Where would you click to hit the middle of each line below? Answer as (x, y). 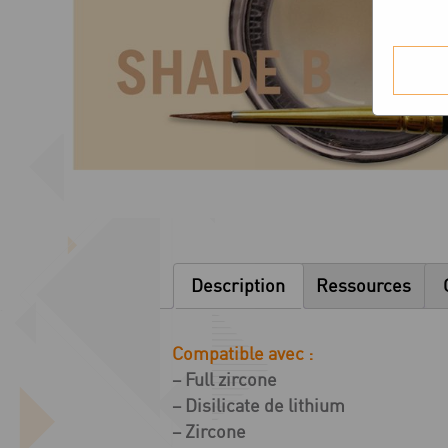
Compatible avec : (242, 353)
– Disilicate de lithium (258, 405)
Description (238, 285)
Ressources (364, 285)
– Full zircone (224, 379)
